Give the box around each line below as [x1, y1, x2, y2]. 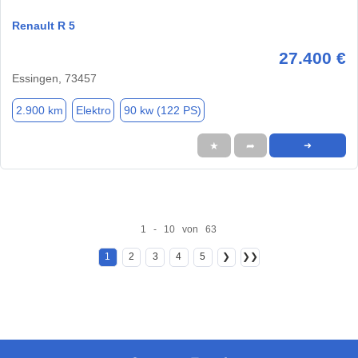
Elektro [75, 103, 111, 117]
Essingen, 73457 [12, 72, 97, 86]
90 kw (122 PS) [123, 103, 201, 117]
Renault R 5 [12, 19, 75, 33]
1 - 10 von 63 [141, 223, 217, 235]
